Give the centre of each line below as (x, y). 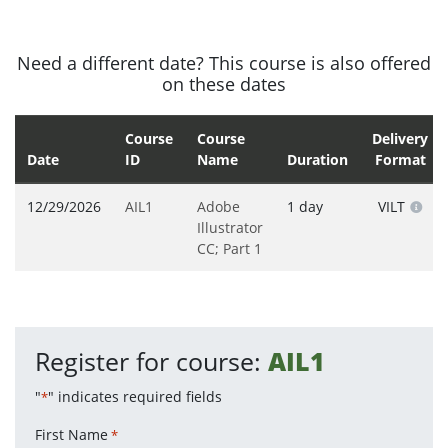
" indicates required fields (135, 397)
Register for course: (151, 362)
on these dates (224, 84)
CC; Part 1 (229, 249)
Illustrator (230, 228)
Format (400, 160)
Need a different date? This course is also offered (224, 63)
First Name (71, 435)
